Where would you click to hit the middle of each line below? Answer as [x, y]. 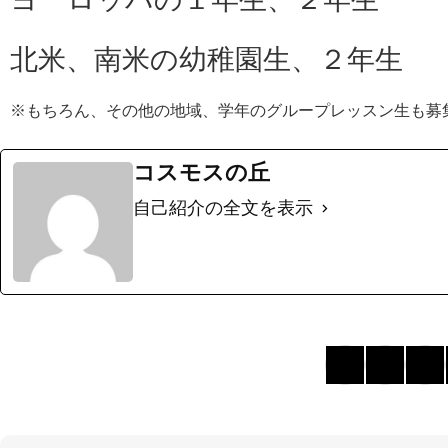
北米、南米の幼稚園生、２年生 [206, 59]
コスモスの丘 [201, 172]
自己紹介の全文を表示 [223, 208]
